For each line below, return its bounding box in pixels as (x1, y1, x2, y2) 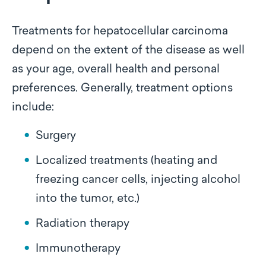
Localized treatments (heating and (36, 156, 217, 167)
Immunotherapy (36, 243, 121, 255)
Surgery (36, 131, 76, 142)
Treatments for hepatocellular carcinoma (12, 26, 228, 37)
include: (12, 102, 54, 113)
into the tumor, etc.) (36, 194, 140, 205)
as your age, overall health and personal (12, 64, 220, 75)
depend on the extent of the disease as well (12, 45, 245, 56)
